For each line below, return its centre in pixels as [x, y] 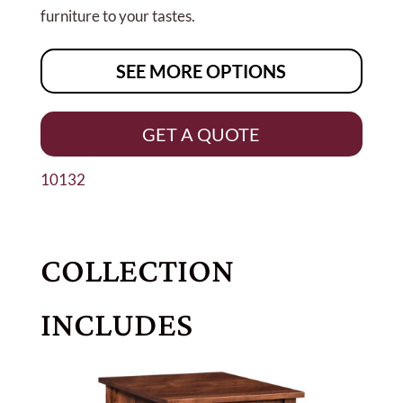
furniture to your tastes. [117, 15]
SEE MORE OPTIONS [201, 71]
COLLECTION [137, 269]
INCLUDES [116, 323]
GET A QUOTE [201, 134]
